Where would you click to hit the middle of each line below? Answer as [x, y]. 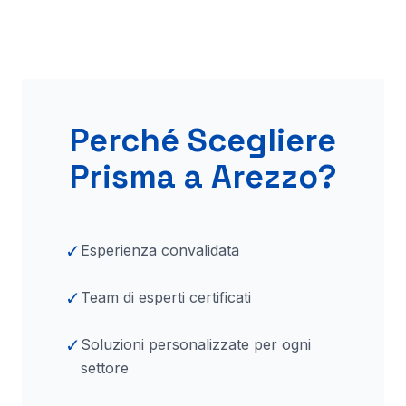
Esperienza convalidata [160, 250]
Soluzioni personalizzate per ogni [196, 344]
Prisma [126, 177]
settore [105, 368]
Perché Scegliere [203, 140]
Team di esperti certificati [166, 297]
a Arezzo [251, 177]
